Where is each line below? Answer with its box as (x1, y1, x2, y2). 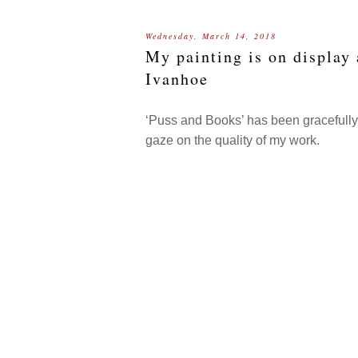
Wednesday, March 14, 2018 (145, 30, 276, 42)
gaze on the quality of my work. (145, 133, 323, 147)
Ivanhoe (145, 68, 209, 89)
